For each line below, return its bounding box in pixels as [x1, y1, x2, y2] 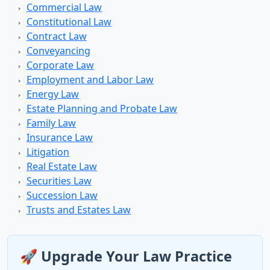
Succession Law [27, 189, 98, 202]
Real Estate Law [27, 160, 97, 173]
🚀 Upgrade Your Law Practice [20, 246, 232, 266]
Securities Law [27, 174, 92, 187]
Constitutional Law [27, 15, 111, 28]
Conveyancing [27, 44, 90, 57]
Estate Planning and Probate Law [27, 102, 177, 115]
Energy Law [27, 87, 79, 101]
